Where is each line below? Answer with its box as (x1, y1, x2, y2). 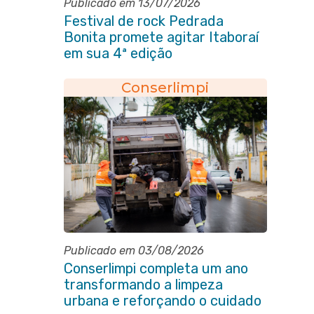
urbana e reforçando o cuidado (63, 292, 261, 309)
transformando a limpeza (63, 276, 223, 293)
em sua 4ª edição (63, 45, 172, 62)
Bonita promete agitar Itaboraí (63, 29, 259, 46)
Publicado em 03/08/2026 (63, 244, 204, 257)
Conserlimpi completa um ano (63, 260, 248, 277)
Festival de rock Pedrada (63, 13, 224, 29)
